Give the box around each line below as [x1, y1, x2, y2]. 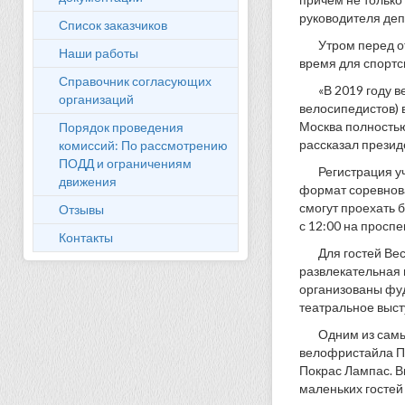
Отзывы [59, 202, 104, 217]
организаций [59, 91, 134, 107]
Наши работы [59, 45, 138, 61]
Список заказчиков [59, 17, 167, 33]
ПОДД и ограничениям [59, 155, 192, 171]
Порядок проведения [59, 119, 184, 135]
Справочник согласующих [59, 73, 212, 89]
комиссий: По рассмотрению [59, 137, 228, 153]
